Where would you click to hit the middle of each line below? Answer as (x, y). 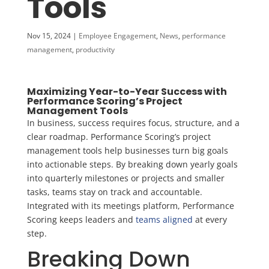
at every (210, 219)
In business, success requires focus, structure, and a (133, 123)
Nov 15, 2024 (49, 36)
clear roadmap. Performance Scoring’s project (119, 137)
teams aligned (164, 219)
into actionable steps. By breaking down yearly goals (132, 164)
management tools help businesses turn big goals (127, 150)
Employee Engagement (117, 36)
